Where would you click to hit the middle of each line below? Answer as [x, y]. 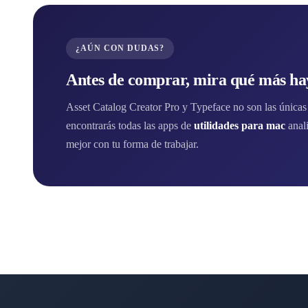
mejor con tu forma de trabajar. [132, 144]
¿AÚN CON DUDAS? [120, 48]
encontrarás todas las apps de [130, 126]
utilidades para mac [240, 126]
